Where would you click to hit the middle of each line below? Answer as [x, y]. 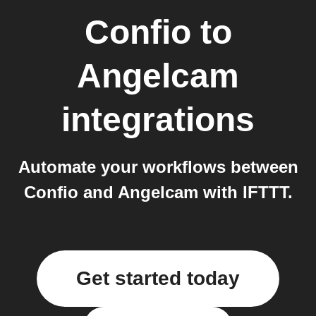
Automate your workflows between [158, 167]
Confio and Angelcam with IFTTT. [158, 192]
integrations [158, 120]
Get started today [158, 278]
